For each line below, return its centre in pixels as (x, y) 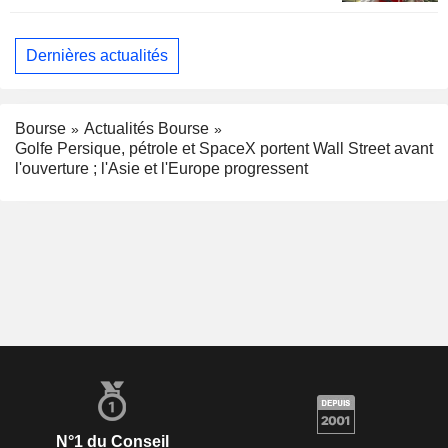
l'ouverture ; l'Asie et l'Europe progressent (161, 169)
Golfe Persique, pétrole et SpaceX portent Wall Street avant (224, 149)
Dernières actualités (97, 55)
